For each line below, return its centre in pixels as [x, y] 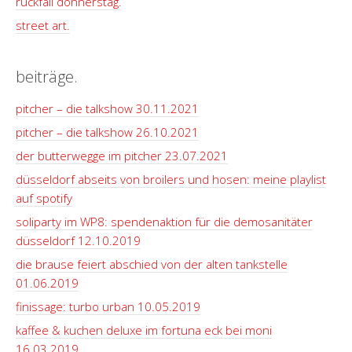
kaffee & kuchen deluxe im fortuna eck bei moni [144, 330]
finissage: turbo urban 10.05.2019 [108, 306]
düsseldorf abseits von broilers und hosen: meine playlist [171, 179]
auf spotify [44, 198]
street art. [43, 25]
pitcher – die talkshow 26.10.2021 [107, 132]
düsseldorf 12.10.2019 [78, 240]
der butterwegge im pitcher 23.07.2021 [122, 156]
